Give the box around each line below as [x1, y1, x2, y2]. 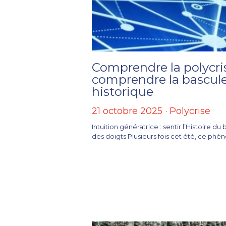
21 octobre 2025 [92, 105, 163, 117]
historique [92, 84, 154, 99]
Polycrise [169, 105, 211, 117]
